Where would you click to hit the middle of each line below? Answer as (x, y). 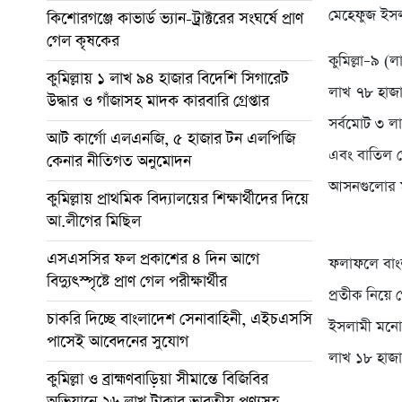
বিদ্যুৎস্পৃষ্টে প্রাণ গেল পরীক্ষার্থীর (137, 281)
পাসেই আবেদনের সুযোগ (118, 341)
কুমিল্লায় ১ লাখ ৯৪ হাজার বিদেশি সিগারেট (168, 79)
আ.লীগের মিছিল (94, 221)
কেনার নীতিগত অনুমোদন (119, 161)
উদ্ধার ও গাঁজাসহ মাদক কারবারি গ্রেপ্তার (158, 101)
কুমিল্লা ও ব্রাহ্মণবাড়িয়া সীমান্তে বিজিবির (157, 379)
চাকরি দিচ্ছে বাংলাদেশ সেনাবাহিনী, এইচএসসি (179, 319)
